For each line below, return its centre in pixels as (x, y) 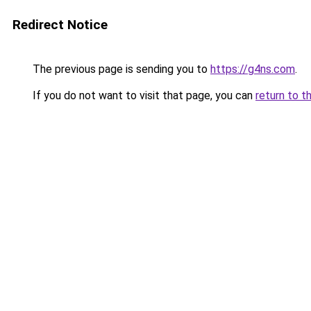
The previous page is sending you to (120, 69)
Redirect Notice (60, 25)
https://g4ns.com (253, 69)
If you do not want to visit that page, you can (143, 95)
